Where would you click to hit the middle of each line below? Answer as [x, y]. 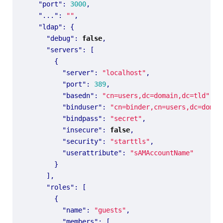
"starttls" [130, 141]
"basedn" [78, 95]
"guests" [110, 210]
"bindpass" [82, 118]
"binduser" [82, 107]
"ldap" [50, 27]
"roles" [60, 187]
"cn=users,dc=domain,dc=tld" [156, 95]
